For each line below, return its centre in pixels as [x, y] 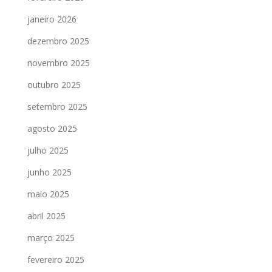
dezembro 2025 [58, 41]
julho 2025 [48, 150]
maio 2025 [48, 194]
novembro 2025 [59, 63]
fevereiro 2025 [56, 259]
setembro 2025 [57, 106]
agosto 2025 [52, 128]
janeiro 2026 [52, 19]
